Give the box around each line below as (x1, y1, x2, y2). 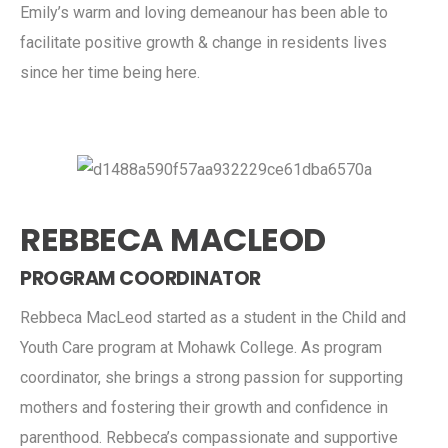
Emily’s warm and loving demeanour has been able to (20, 2, 388, 22)
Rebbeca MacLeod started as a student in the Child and (20, 307, 406, 327)
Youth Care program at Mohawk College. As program (20, 337, 382, 357)
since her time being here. (20, 62, 200, 82)
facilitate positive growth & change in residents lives (20, 32, 387, 52)
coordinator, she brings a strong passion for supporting (20, 367, 403, 387)
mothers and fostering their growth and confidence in (20, 397, 388, 417)
